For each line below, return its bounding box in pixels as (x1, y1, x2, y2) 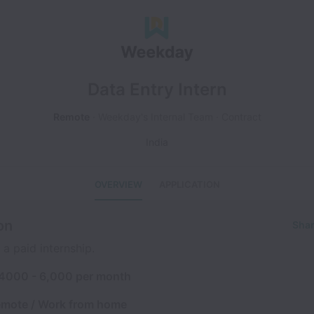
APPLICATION (158, 179, 220, 190)
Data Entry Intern (87, 79, 227, 100)
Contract (221, 111, 261, 123)
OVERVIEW (94, 179, 142, 190)
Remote (53, 111, 90, 123)
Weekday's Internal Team (97, 111, 213, 123)
